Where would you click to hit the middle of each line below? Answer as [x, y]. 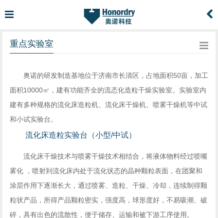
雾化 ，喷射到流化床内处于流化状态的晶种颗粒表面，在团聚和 [106, 171]
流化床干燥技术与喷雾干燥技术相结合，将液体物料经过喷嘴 [115, 156]
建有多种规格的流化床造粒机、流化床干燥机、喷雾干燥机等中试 [109, 105]
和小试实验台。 [34, 119]
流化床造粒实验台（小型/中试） [81, 135]
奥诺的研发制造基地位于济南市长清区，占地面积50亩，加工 [116, 75]
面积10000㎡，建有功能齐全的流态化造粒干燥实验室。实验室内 [108, 90]
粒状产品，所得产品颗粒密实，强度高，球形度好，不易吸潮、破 [109, 200]
